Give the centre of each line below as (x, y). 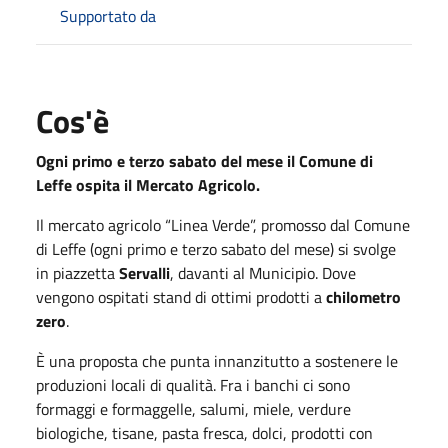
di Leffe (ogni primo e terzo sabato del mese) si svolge (216, 248)
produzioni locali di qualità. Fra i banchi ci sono (193, 384)
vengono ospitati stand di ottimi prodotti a (181, 296)
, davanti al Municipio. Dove (263, 272)
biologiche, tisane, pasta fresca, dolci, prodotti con (204, 432)
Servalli (144, 272)
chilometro (363, 296)
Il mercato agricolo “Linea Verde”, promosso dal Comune (223, 224)
